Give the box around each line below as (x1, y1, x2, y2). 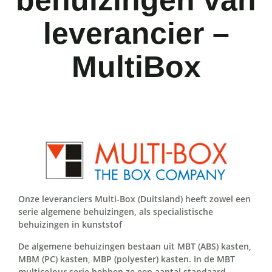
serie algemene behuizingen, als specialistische (18, 206, 213, 218)
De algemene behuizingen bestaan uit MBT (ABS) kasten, (18, 240, 251, 252)
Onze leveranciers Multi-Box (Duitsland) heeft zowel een (18, 193, 251, 205)
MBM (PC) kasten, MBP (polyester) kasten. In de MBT (18, 253, 235, 265)
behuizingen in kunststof (18, 219, 122, 231)
